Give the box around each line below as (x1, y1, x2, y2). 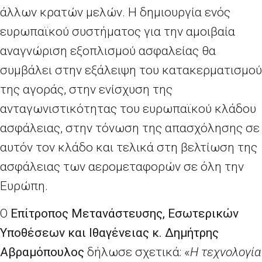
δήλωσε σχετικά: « (84, 245, 190, 260)
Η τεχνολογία (190, 245, 261, 260)
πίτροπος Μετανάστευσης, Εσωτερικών (18, 206, 239, 221)
